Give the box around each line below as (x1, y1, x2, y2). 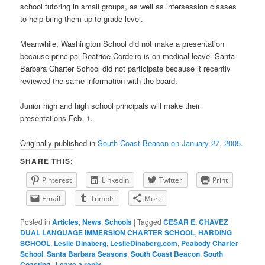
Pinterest (42, 175, 72, 186)
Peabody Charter (181, 238, 239, 249)
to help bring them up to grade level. (20, 12, 144, 24)
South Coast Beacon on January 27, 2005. (98, 137, 244, 149)
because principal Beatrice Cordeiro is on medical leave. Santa (20, 50, 235, 62)
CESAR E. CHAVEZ (163, 216, 228, 228)
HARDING (198, 227, 232, 238)
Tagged (137, 216, 162, 227)
